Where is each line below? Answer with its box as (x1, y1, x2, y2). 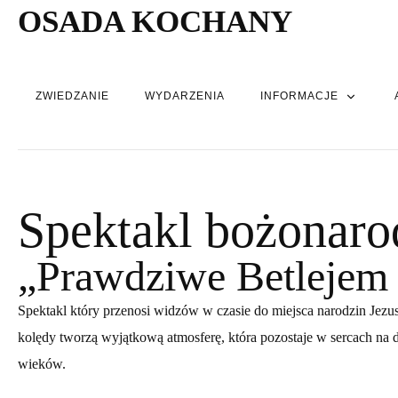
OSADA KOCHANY (18, 4, 292, 39)
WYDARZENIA (145, 90, 225, 102)
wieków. (18, 356, 66, 371)
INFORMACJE (260, 90, 338, 102)
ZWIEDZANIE (36, 90, 109, 102)
